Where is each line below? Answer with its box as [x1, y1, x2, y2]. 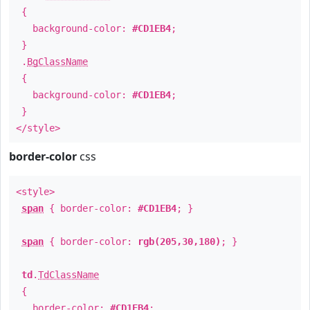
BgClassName [27, 56, 88, 67]
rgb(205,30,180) [138, 236, 221, 247]
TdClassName [38, 269, 99, 280]
